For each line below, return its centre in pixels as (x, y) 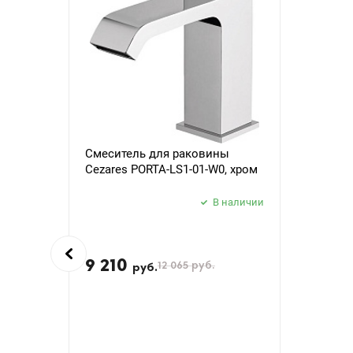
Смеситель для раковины (157, 154)
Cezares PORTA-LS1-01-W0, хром (171, 169)
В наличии (239, 202)
